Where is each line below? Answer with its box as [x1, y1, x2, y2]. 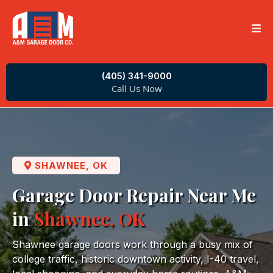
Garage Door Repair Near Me [12, 182, 256, 207]
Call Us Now [111, 82, 162, 94]
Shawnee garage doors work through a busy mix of [12, 238, 253, 250]
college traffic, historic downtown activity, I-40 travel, [12, 252, 259, 265]
